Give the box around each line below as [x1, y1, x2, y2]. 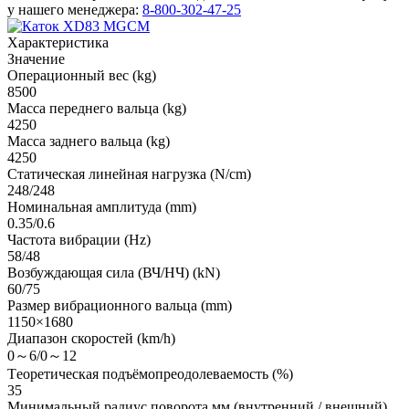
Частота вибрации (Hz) [7, 231, 151, 247]
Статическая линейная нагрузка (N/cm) [7, 165, 251, 182]
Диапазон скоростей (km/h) [7, 330, 175, 346]
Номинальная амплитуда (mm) [7, 198, 196, 215]
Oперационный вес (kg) [7, 67, 156, 83]
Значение [7, 50, 65, 67]
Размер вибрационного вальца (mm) [7, 297, 232, 313]
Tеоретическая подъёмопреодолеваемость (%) [7, 365, 293, 382]
